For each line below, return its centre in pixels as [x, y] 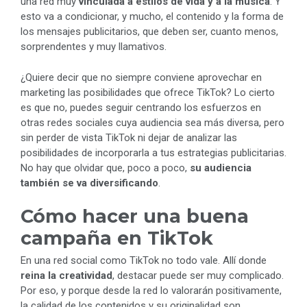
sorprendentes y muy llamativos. [94, 47]
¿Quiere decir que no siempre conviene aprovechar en [141, 77]
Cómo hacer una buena [135, 217]
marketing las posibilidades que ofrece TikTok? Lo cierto [148, 92]
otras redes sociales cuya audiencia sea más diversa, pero [152, 122]
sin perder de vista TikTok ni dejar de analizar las [129, 137]
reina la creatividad [66, 276]
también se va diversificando [89, 183]
